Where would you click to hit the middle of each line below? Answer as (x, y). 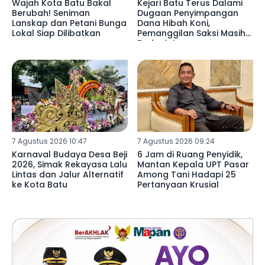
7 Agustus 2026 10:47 (49, 141)
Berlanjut (156, 43)
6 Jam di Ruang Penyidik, (190, 155)
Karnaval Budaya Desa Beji (70, 155)
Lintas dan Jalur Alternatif (68, 175)
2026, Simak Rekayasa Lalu (70, 165)
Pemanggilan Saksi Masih (191, 33)
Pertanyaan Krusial (178, 185)
